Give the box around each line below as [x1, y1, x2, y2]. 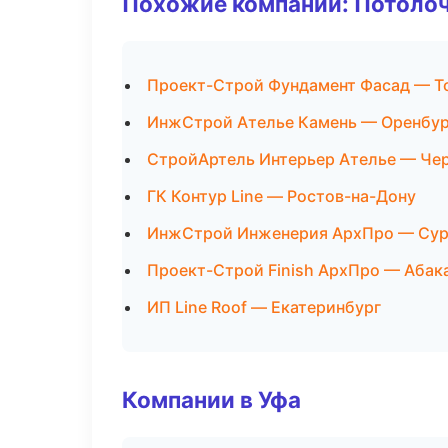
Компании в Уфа [122, 386, 301, 413]
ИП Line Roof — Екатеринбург [147, 297, 381, 317]
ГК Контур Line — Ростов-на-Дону [147, 186, 416, 206]
